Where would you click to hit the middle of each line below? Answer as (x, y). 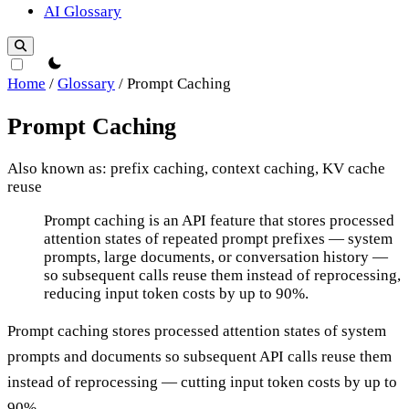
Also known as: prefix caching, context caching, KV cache (196, 168)
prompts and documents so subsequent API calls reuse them (199, 356)
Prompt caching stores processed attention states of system (197, 330)
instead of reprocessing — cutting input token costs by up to (202, 382)
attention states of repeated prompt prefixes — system (218, 238)
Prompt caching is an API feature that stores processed (219, 220)
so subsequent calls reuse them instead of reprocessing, (222, 275)
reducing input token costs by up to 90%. (176, 293)
